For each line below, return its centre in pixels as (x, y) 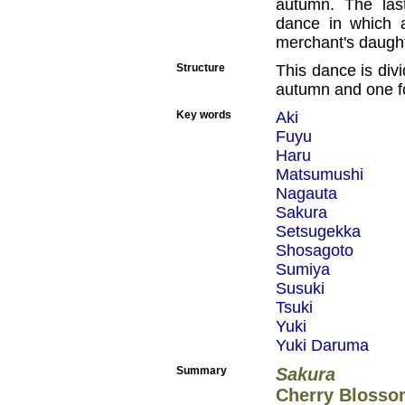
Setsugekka (318, 231)
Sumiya (303, 269)
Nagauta (306, 193)
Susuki (300, 288)
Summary (202, 371)
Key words (204, 115)
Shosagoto (315, 250)
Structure (201, 68)
